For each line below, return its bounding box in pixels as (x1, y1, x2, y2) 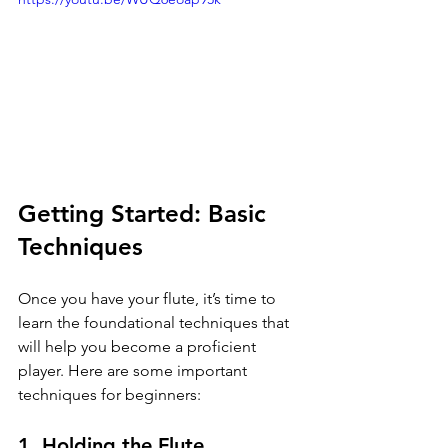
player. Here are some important (18, 360, 251, 380)
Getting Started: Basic (18, 198, 273, 228)
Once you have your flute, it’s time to (18, 288, 280, 308)
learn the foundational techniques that (18, 312, 293, 332)
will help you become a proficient (18, 336, 260, 356)
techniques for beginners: (18, 384, 201, 404)
